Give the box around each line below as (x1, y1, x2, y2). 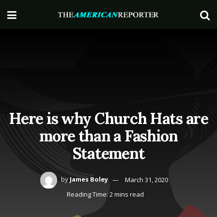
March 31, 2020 (124, 175, 168, 184)
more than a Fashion (39, 125, 178, 146)
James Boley (69, 175, 108, 184)
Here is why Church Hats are (9, 108, 208, 128)
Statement (72, 143, 145, 163)
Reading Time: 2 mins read (67, 189, 144, 199)
